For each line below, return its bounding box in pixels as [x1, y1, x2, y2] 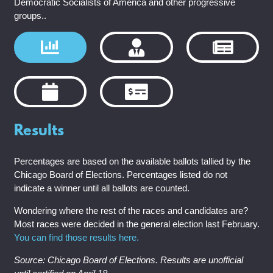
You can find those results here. [13, 232, 139, 243]
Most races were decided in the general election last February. [13, 218, 260, 229]
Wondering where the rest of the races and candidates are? [13, 205, 248, 216]
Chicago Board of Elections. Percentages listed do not [13, 169, 227, 180]
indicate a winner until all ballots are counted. [13, 182, 190, 193]
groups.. [13, 10, 46, 21]
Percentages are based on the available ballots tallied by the [13, 155, 250, 166]
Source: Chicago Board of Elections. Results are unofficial [13, 254, 243, 265]
